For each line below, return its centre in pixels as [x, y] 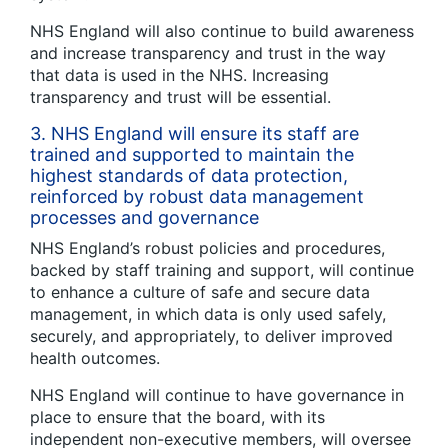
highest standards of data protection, [189, 175]
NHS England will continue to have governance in [217, 394]
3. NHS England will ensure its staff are [194, 133]
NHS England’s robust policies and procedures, [207, 247]
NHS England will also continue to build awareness [222, 30]
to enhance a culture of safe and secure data [200, 291]
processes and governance [144, 217]
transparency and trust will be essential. [180, 96]
